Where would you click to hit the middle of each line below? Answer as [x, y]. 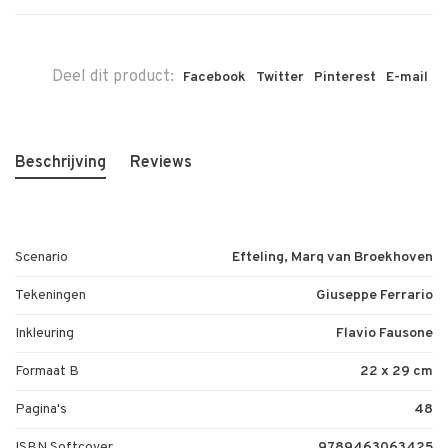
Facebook [214, 78]
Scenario [41, 258]
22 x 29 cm [396, 372]
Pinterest [345, 78]
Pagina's [41, 410]
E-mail [407, 78]
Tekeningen [50, 296]
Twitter [280, 78]
